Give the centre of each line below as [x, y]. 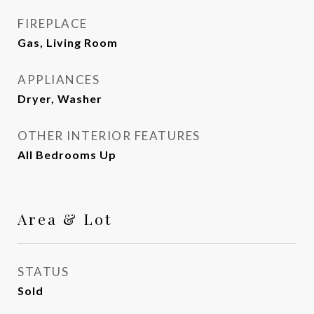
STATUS [43, 272]
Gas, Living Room [68, 42]
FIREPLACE [53, 23]
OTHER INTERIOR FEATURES [109, 136]
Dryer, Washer [60, 98]
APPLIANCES [59, 80]
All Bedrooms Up [67, 155]
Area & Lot [65, 219]
